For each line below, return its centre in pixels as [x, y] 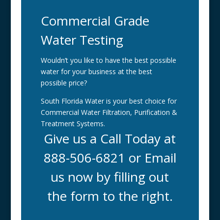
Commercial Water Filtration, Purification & [109, 112]
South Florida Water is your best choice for [109, 101]
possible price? [64, 83]
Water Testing [82, 40]
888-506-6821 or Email [110, 158]
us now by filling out [110, 177]
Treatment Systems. [73, 124]
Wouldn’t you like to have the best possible [108, 60]
